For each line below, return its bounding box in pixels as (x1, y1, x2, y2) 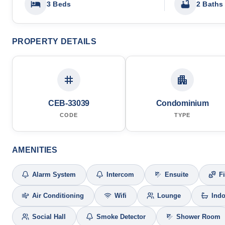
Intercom (106, 171, 134, 178)
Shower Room (176, 213, 220, 220)
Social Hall (32, 213, 66, 220)
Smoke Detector (96, 213, 146, 220)
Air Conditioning (32, 192, 84, 199)
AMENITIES (12, 145, 58, 154)
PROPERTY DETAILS (12, 37, 96, 46)
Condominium (156, 98, 209, 107)
